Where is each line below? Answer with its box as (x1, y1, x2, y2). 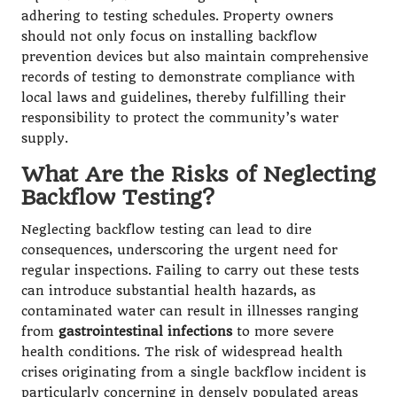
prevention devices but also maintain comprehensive (21, 50, 369, 66)
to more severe (232, 324, 334, 340)
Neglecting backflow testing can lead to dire (21, 222, 312, 238)
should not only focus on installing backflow (21, 29, 317, 45)
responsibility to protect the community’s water (21, 111, 339, 127)
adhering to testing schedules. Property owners (21, 9, 333, 25)
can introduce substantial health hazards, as (21, 284, 315, 300)
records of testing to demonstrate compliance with (21, 70, 355, 86)
